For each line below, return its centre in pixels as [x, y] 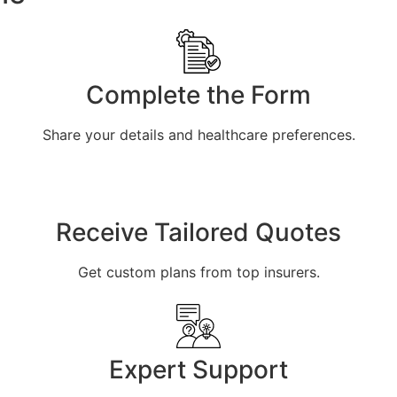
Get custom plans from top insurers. [198, 272]
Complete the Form [198, 95]
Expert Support [198, 370]
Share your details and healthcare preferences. [198, 135]
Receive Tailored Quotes [198, 233]
